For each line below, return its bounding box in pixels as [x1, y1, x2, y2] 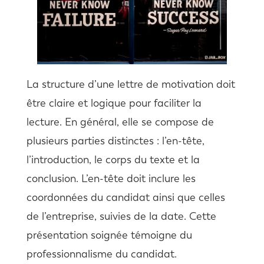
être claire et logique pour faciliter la [26, 97, 202, 110]
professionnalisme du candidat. [26, 247, 177, 261]
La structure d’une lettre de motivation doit [26, 78, 235, 91]
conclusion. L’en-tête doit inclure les [26, 172, 196, 186]
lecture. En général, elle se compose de [26, 115, 214, 129]
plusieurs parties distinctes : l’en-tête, [26, 134, 204, 148]
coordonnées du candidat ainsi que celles [26, 191, 225, 204]
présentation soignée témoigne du [26, 229, 192, 242]
